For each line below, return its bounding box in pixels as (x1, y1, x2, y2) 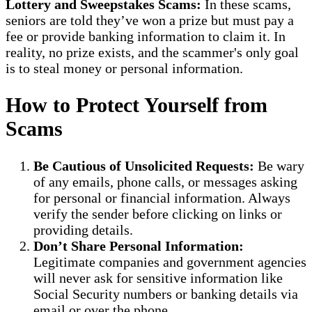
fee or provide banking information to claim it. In (6, 28, 286, 44)
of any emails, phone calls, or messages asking (33, 174, 297, 190)
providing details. (33, 222, 133, 238)
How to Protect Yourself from (6, 93, 267, 117)
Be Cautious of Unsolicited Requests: (33, 158, 254, 174)
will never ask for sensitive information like (33, 270, 283, 286)
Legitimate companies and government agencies (33, 254, 306, 270)
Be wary (254, 158, 304, 174)
